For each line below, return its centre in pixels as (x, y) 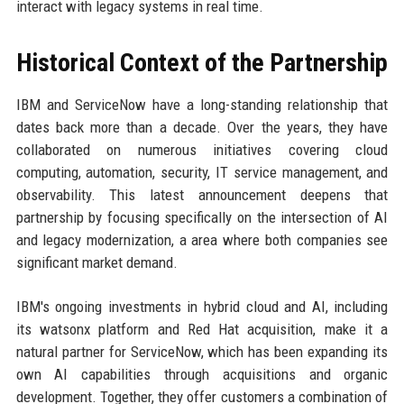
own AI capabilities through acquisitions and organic (202, 375)
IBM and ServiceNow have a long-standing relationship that (202, 105)
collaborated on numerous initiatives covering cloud (202, 150)
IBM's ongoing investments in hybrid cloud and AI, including (202, 307)
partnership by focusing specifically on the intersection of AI (202, 218)
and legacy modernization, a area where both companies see (202, 240)
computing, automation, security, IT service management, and (202, 173)
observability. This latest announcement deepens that (202, 195)
